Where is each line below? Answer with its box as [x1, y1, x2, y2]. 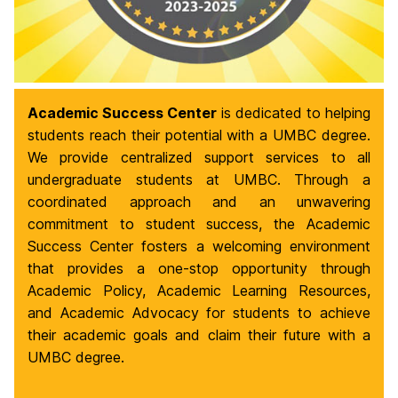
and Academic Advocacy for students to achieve [28, 303, 370, 322]
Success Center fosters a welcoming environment [28, 236, 370, 255]
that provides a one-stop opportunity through [28, 259, 370, 277]
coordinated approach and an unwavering [28, 192, 370, 211]
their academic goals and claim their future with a [28, 325, 370, 344]
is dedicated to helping [217, 103, 370, 122]
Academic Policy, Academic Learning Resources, [28, 281, 370, 299]
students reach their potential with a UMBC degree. [28, 125, 370, 144]
